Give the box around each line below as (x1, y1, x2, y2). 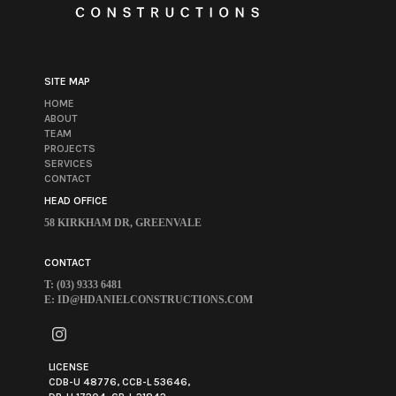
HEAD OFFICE (44, 194, 108, 208)
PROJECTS (44, 142, 95, 156)
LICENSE (49, 361, 89, 374)
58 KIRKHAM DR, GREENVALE (44, 217, 202, 230)
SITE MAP (44, 75, 90, 88)
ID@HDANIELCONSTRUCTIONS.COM (57, 293, 253, 307)
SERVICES (44, 157, 93, 171)
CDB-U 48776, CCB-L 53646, (49, 376, 190, 389)
